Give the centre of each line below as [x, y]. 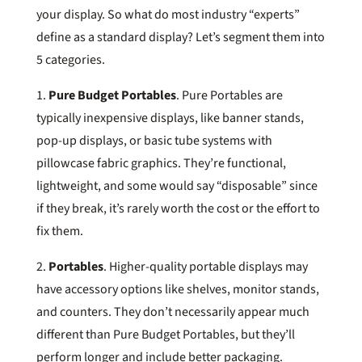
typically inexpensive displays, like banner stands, [170, 118]
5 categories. [72, 59]
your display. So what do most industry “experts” [168, 14]
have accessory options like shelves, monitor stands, [177, 289]
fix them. [61, 231]
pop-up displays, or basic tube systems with [154, 140]
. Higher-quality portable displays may [205, 266]
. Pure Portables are [229, 95]
